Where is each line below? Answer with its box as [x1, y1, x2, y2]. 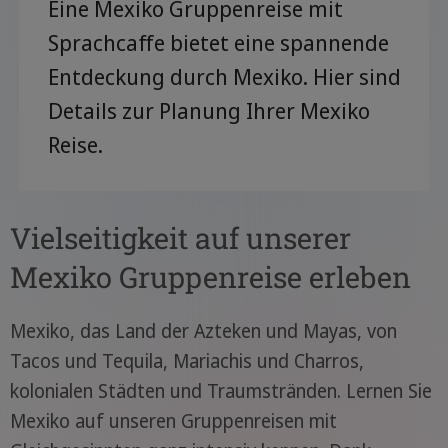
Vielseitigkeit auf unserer [9, 219, 351, 257]
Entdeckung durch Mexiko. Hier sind [47, 62, 401, 91]
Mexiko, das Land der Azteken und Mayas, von [9, 318, 397, 344]
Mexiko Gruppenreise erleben [9, 258, 411, 296]
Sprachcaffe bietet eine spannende [47, 28, 389, 57]
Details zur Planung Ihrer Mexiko [47, 96, 370, 125]
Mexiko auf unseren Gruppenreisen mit [9, 408, 337, 434]
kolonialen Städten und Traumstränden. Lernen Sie [9, 378, 432, 404]
